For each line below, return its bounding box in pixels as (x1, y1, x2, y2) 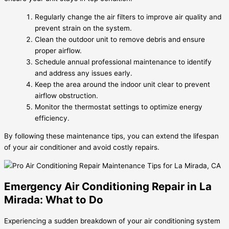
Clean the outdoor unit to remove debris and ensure (35, 35, 205, 43)
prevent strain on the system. (35, 24, 132, 32)
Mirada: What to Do (4, 193, 103, 207)
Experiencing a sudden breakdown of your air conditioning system (4, 217, 220, 225)
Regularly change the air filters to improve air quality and (35, 12, 221, 21)
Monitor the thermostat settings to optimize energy (35, 102, 202, 111)
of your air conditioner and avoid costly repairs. (4, 143, 159, 152)
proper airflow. (35, 46, 82, 55)
